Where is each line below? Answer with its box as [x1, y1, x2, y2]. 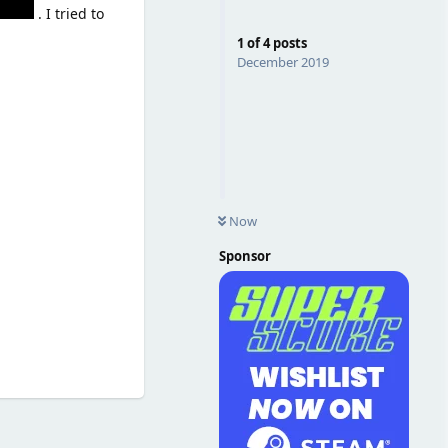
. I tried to [33, 3, 104, 23]
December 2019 [236, 53, 329, 72]
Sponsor [218, 247, 271, 266]
